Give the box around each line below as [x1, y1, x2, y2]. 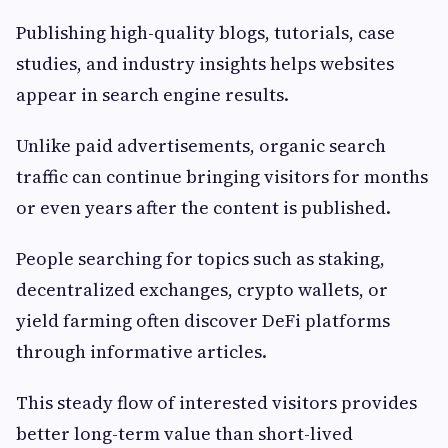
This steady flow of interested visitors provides [16, 390, 417, 416]
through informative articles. [16, 339, 267, 365]
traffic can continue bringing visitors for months [16, 164, 428, 190]
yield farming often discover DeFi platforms [16, 308, 390, 334]
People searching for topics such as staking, [16, 246, 385, 272]
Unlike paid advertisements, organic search [16, 133, 386, 159]
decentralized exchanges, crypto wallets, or [16, 277, 388, 303]
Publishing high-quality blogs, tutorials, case [16, 20, 395, 46]
